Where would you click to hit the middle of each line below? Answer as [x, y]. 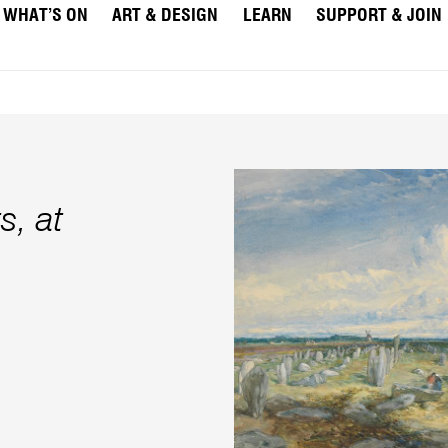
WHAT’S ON [45, 16]
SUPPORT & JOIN [379, 16]
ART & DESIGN [165, 16]
